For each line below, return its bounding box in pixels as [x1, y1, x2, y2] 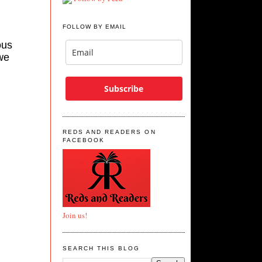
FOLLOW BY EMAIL [63, 23, 126, 30]
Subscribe [104, 82, 143, 94]
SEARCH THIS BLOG [63, 244, 140, 251]
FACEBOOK [63, 137, 105, 144]
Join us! [63, 209, 87, 220]
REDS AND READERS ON [63, 129, 156, 136]
